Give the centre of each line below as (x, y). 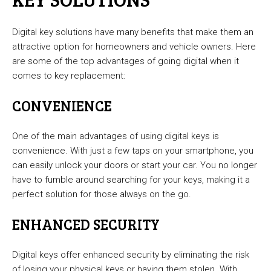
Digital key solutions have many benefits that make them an (133, 32)
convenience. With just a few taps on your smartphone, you (133, 151)
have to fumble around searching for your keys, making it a (131, 180)
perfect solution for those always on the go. (102, 194)
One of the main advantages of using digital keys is (116, 136)
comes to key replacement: (69, 76)
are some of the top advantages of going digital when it (126, 61)
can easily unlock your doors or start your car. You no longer (135, 165)
